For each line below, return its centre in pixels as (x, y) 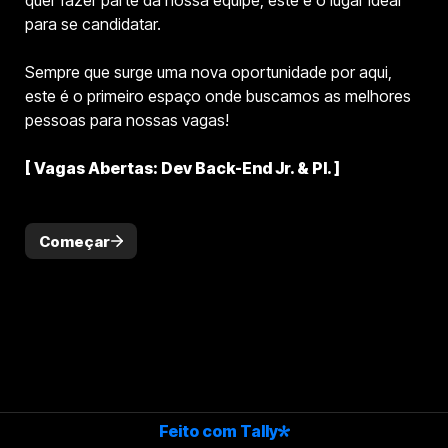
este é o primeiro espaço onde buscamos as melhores (218, 96)
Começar (74, 241)
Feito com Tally (218, 430)
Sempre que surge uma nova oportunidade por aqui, (208, 72)
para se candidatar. (93, 24)
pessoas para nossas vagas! (127, 120)
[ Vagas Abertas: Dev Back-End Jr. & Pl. (178, 168)
